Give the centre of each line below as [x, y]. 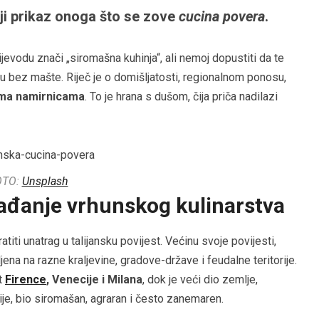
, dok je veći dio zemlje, [200, 280]
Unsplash [45, 182]
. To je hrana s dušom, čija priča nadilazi [181, 97]
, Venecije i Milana [94, 280]
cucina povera [222, 17]
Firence [26, 280]
